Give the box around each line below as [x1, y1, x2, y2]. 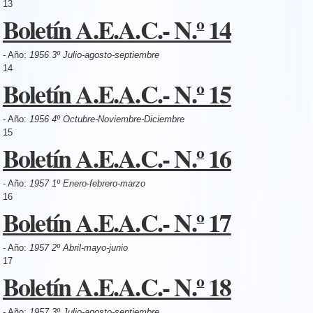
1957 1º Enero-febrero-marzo [29, 177, 145, 189]
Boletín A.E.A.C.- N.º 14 [2, 10, 231, 48]
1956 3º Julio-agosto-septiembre [29, 49, 159, 60]
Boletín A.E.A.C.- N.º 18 [2, 268, 231, 305]
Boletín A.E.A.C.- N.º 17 [2, 203, 231, 240]
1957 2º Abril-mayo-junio [29, 242, 128, 253]
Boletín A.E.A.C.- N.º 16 [2, 139, 231, 176]
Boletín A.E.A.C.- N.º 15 [2, 75, 231, 112]
